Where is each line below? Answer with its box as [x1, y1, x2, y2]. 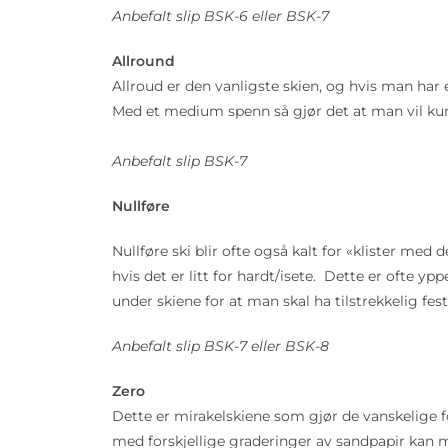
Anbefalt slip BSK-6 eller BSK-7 [112, 7, 329, 25]
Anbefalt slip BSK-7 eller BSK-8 [112, 337, 329, 355]
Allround [112, 52, 175, 70]
